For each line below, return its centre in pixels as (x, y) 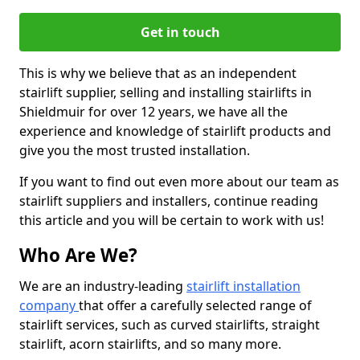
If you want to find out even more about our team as (179, 182)
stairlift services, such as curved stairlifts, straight (170, 325)
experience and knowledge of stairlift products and (175, 131)
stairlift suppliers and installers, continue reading (169, 201)
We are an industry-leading (103, 286)
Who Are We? (78, 255)
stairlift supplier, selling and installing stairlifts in (166, 92)
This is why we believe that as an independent (158, 73)
